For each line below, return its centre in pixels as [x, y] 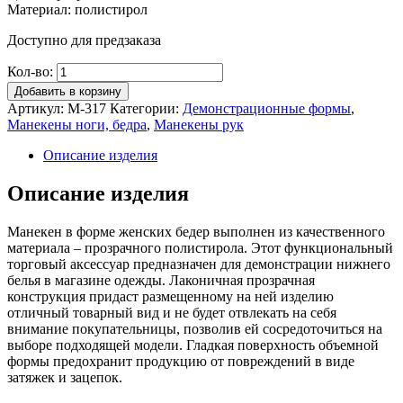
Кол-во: [30, 72]
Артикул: [37, 109]
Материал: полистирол [77, 10]
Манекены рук [199, 125]
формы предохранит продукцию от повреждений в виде [181, 362]
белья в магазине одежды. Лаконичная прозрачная [161, 281]
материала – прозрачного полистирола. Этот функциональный [200, 248]
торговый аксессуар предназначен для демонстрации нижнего [199, 264]
